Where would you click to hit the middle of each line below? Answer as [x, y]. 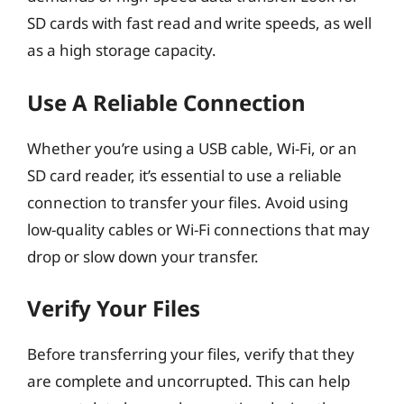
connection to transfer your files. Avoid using [188, 202]
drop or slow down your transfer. [143, 256]
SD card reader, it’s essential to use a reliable [184, 175]
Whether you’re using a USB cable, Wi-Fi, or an [192, 148]
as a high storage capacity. [122, 50]
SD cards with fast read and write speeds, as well [199, 23]
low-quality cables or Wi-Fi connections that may [198, 229]
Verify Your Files [114, 308]
